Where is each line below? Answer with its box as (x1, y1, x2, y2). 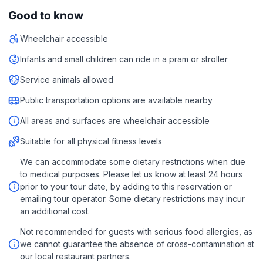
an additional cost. (20, 206, 90, 216)
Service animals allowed (20, 75, 113, 85)
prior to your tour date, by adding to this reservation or (20, 181, 232, 191)
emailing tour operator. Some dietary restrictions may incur (20, 194, 245, 204)
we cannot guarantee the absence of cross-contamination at (20, 239, 254, 249)
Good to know (8, 9, 83, 22)
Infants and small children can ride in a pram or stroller (20, 54, 228, 64)
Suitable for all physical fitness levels (20, 136, 162, 146)
